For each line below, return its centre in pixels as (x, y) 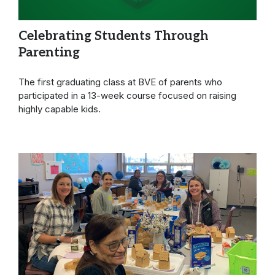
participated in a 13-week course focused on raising (127, 95)
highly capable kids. (61, 109)
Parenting (49, 53)
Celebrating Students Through (114, 36)
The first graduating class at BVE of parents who (120, 82)
